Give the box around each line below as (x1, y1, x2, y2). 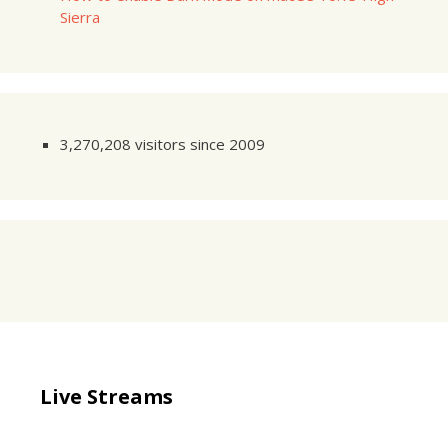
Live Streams (40, 382, 173, 410)
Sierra (60, 6, 100, 27)
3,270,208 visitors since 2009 (60, 133, 265, 154)
